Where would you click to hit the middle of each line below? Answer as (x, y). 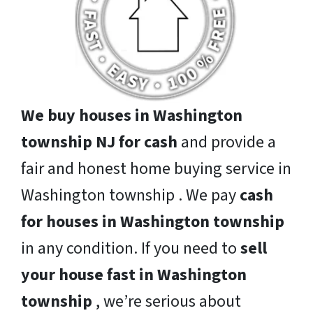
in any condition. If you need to (131, 249)
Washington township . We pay (130, 196)
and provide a (227, 143)
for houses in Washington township (153, 222)
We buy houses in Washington (132, 116)
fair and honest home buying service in (156, 169)
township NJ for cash (99, 143)
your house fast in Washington (134, 275)
